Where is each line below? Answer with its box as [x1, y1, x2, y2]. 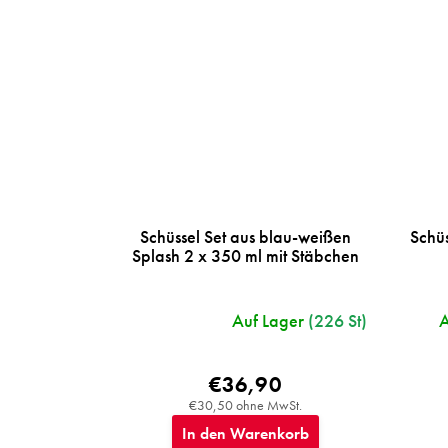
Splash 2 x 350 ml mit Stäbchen [131, 243, 359, 267]
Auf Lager [231, 308, 304, 332]
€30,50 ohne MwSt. [188, 395, 302, 414]
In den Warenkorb [181, 422, 309, 444]
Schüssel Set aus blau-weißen [139, 224, 351, 248]
